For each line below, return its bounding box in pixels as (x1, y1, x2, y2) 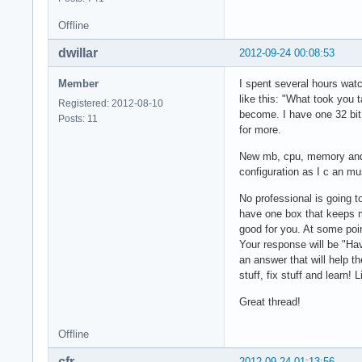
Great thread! (239, 295, 301, 308)
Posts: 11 (58, 112, 98, 124)
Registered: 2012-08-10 (58, 97, 163, 109)
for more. (239, 123, 281, 136)
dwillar (58, 45, 98, 60)
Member (58, 77, 99, 90)
